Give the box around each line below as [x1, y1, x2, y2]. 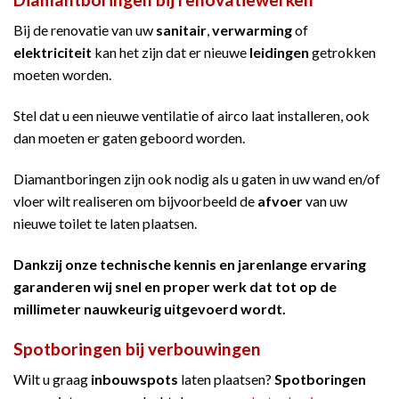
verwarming [212, 21, 292, 39]
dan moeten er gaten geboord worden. [13, 129, 245, 147]
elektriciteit [13, 44, 92, 61]
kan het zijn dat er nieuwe [92, 44, 249, 61]
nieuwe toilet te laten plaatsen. [13, 215, 197, 232]
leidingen [249, 44, 309, 61]
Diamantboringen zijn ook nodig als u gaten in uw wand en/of [13, 170, 380, 188]
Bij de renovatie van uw [13, 21, 156, 39]
